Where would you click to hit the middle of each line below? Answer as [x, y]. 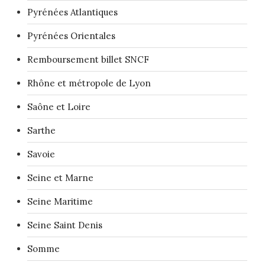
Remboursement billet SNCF [88, 59]
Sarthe [41, 130]
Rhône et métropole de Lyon [89, 83]
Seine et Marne [60, 177]
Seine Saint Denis [65, 225]
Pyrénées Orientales [71, 35]
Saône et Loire [59, 106]
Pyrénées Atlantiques [72, 12]
